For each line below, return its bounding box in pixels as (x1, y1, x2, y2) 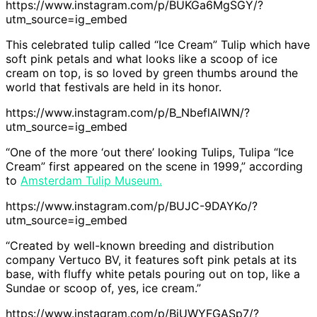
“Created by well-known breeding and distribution (6, 238, 274, 253)
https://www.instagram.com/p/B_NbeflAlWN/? (6, 105, 250, 120)
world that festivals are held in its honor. (6, 80, 221, 95)
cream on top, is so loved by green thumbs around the (6, 66, 298, 81)
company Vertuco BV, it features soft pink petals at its (6, 253, 296, 267)
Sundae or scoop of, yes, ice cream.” (6, 281, 201, 296)
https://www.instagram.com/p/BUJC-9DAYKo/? (6, 199, 258, 214)
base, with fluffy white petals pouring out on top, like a (6, 267, 300, 282)
